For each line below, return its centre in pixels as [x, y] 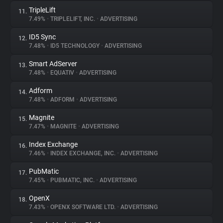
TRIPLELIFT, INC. [73, 19]
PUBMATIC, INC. [72, 180]
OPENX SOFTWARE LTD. [83, 207]
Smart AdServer [53, 64]
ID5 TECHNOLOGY [75, 46]
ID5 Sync [42, 37]
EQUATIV [62, 73]
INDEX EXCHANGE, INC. [83, 153]
